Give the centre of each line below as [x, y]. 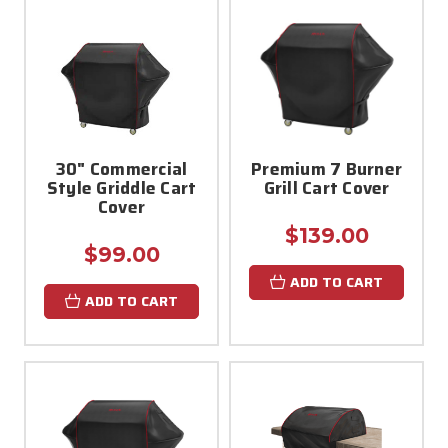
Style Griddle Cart [121, 187]
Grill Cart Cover [326, 187]
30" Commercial [121, 168]
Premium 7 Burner [326, 168]
